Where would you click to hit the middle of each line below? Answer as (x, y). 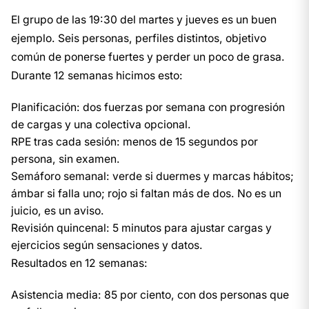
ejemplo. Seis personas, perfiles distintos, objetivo (139, 38)
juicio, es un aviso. (58, 211)
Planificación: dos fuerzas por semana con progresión (148, 107)
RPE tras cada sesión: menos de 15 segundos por (134, 142)
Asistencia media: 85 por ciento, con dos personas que (150, 295)
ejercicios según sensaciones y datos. (107, 245)
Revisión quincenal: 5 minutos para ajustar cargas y (141, 228)
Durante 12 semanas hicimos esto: (97, 76)
